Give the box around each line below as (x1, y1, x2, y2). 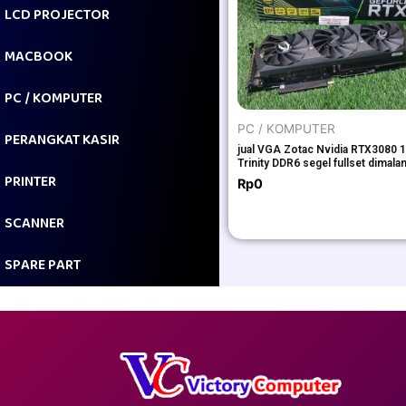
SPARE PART (5, 254, 81, 277)
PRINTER (5, 170, 56, 194)
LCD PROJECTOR (5, 4, 110, 27)
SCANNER (5, 212, 64, 236)
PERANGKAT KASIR (5, 129, 120, 152)
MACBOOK (5, 45, 72, 69)
